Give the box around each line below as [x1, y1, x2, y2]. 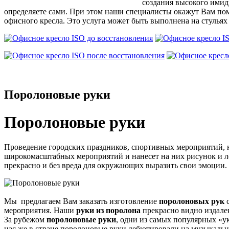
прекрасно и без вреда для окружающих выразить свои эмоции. [4, 161, 227, 170]
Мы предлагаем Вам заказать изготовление [4, 197, 159, 206]
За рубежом [4, 215, 47, 224]
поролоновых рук [159, 197, 224, 206]
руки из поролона [76, 206, 141, 215]
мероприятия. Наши [4, 206, 76, 215]
